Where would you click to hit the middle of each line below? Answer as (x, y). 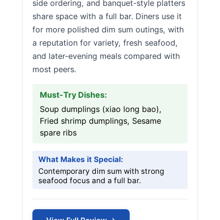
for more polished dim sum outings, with (108, 29)
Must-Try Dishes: (73, 95)
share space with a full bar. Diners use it (107, 16)
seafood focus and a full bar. (90, 180)
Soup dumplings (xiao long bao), (101, 109)
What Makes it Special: (81, 159)
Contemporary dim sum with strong (101, 171)
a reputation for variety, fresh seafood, (105, 43)
